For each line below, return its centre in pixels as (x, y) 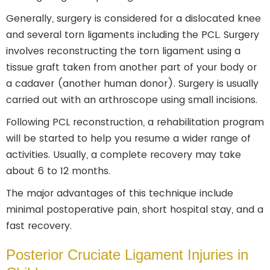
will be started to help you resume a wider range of (128, 138)
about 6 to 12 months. (60, 171)
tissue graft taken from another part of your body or (131, 67)
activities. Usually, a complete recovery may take (124, 155)
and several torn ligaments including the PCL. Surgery (133, 35)
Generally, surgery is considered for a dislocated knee (133, 18)
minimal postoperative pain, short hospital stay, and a (135, 209)
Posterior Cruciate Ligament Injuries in (127, 255)
